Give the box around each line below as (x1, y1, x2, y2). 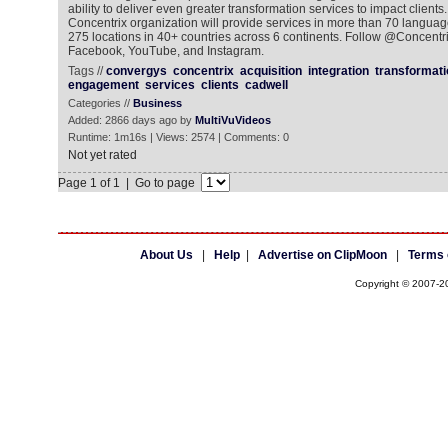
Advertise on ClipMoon (257, 248, 387, 262)
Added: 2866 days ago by (67, 114, 195, 126)
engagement (67, 78, 139, 92)
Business (132, 97, 182, 109)
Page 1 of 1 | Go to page (57, 176, 201, 190)
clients (200, 78, 239, 92)
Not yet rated (67, 148, 137, 162)
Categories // (67, 97, 133, 109)
